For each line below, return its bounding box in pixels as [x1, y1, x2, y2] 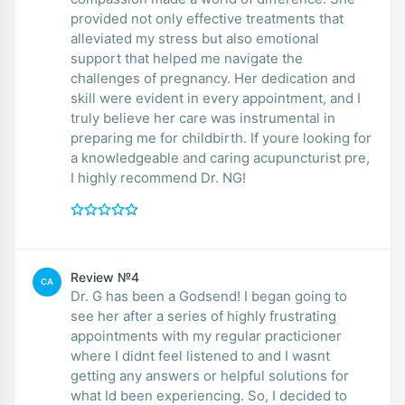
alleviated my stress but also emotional [71, 29, 319, 47]
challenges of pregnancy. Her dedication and [71, 69, 355, 87]
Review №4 [71, 268, 139, 285]
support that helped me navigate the [71, 49, 303, 67]
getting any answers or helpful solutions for [71, 366, 349, 384]
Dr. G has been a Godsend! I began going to [71, 287, 347, 305]
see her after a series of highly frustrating [71, 306, 336, 325]
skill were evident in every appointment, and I [71, 89, 361, 107]
